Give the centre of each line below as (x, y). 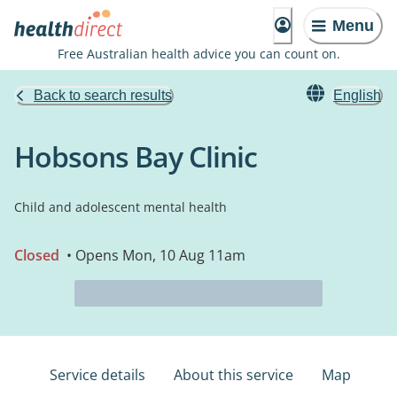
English (357, 95)
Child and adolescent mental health (121, 207)
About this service (234, 375)
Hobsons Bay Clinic (136, 156)
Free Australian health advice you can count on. (198, 54)
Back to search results (103, 95)
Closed (37, 255)
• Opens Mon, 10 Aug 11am (154, 255)
